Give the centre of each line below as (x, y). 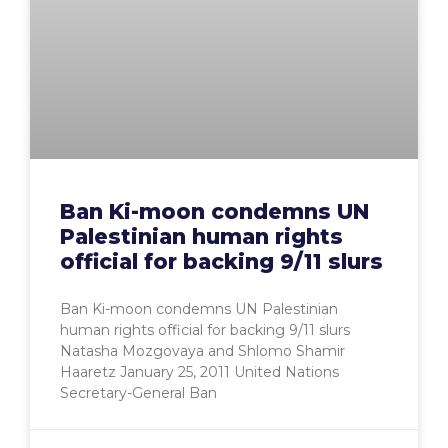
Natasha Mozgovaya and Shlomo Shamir (202, 351)
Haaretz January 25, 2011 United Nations (199, 372)
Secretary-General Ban (138, 393)
